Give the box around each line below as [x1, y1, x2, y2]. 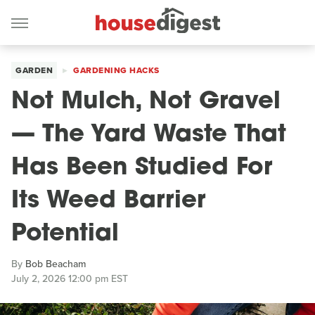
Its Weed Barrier [11, 189, 205, 214]
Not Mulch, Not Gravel [11, 90, 281, 115]
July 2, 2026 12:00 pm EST [11, 271, 128, 286]
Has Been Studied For [11, 156, 272, 181]
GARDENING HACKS [73, 64, 160, 77]
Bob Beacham [25, 257, 86, 271]
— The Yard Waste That [11, 123, 286, 148]
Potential [11, 222, 119, 247]
